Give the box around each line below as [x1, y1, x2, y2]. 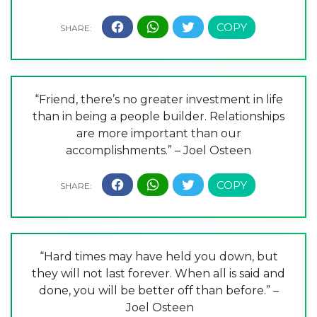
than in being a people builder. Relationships [33, 109, 284, 123]
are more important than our [76, 126, 241, 140]
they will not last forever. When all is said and [32, 267, 285, 281]
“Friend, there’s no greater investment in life [34, 92, 283, 106]
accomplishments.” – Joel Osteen [66, 143, 251, 157]
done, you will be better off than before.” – [38, 284, 279, 298]
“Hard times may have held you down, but [39, 250, 278, 264]
